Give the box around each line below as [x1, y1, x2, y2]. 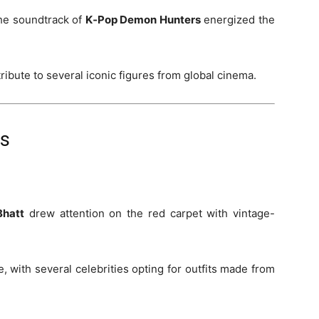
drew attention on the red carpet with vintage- [24, 206, 276, 220]
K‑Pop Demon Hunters [85, 13, 201, 26]
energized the [200, 13, 276, 26]
